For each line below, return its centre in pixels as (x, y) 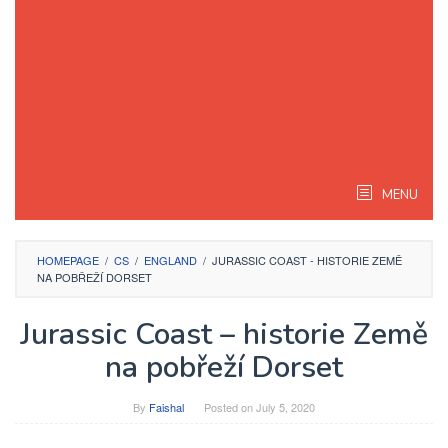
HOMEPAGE (68, 260)
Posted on (230, 407)
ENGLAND (170, 260)
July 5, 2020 (285, 407)
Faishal (166, 407)
